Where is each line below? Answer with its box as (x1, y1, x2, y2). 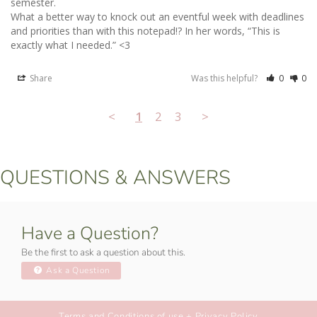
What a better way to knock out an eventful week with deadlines (11, 9, 304, 23)
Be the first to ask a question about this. (21, 245, 185, 259)
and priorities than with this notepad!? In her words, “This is (11, 23, 280, 38)
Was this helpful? (191, 71, 260, 84)
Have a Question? (21, 221, 158, 246)
